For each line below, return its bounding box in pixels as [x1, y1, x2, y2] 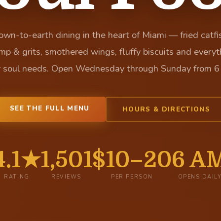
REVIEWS [51, 173, 81, 181]
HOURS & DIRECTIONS [122, 104, 211, 114]
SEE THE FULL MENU [9, 103, 90, 113]
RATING [4, 173, 30, 181]
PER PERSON [111, 173, 153, 181]
